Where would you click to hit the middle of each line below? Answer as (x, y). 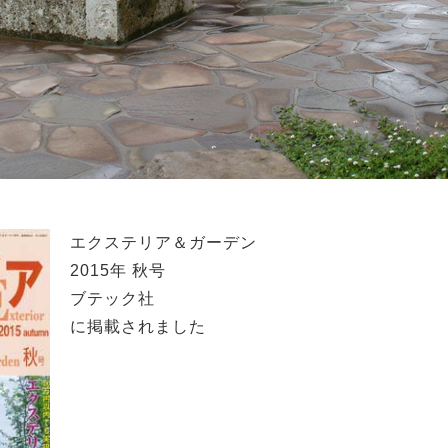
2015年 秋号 (118, 270)
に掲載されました (138, 326)
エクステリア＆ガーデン (163, 242)
